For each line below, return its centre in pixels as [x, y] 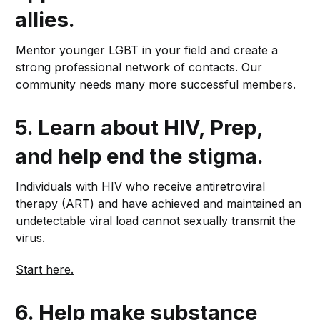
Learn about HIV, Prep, [151, 128]
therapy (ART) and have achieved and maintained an [159, 204]
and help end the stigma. [140, 156]
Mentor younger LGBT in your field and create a [147, 50]
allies [42, 20]
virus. [31, 238]
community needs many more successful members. [156, 85]
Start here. [45, 270]
